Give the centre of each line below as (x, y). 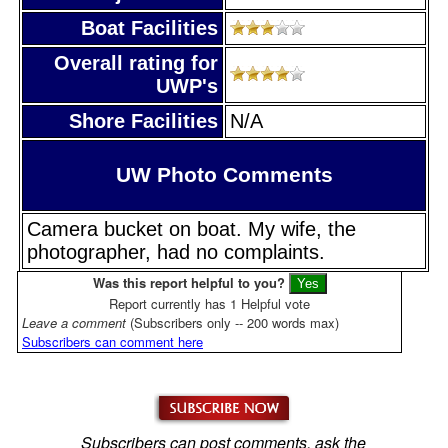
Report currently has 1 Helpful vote (210, 303)
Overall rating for (136, 62)
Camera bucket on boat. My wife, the (191, 228)
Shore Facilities (143, 120)
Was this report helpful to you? (188, 282)
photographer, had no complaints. (176, 251)
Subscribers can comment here (112, 341)
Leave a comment (76, 322)
